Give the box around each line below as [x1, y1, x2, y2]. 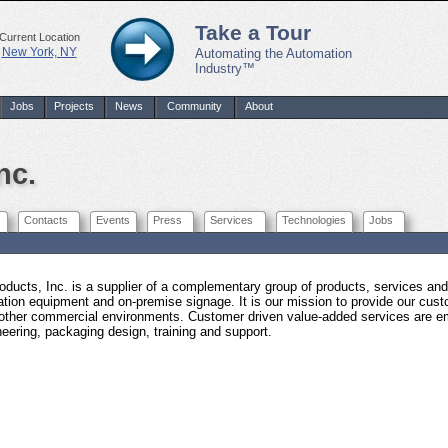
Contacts [24, 214, 68, 226]
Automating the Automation [195, 46, 352, 61]
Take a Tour [195, 21, 311, 45]
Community [166, 100, 222, 112]
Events [96, 214, 130, 226]
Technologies [282, 214, 346, 226]
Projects [54, 100, 94, 112]
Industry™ [195, 61, 255, 76]
